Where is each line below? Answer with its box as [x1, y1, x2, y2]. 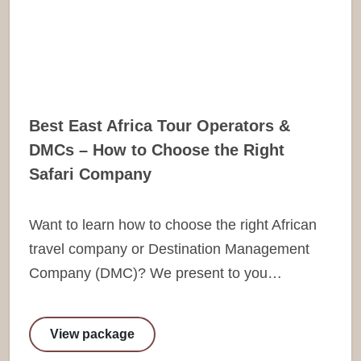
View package [50, 326, 135, 341]
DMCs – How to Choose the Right [29, 140, 284, 159]
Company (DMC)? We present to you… [29, 264, 282, 281]
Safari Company [29, 164, 151, 183]
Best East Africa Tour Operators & [29, 116, 290, 135]
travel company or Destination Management [29, 240, 309, 257]
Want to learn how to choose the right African [29, 216, 317, 233]
